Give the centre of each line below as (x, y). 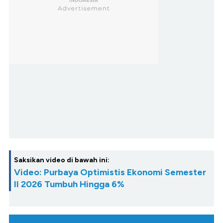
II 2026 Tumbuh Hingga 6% (69, 184)
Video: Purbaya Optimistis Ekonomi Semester (110, 172)
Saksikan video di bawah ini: (62, 160)
